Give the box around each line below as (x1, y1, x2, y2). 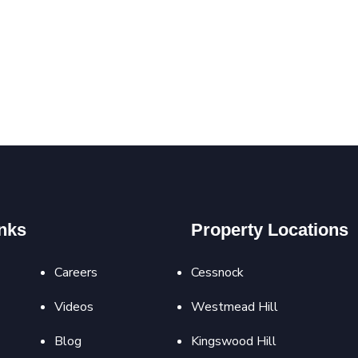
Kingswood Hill (191, 332, 276, 351)
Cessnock (191, 264, 244, 282)
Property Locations (191, 220, 348, 241)
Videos (54, 298, 93, 316)
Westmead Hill (191, 298, 278, 316)
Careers (54, 264, 97, 282)
